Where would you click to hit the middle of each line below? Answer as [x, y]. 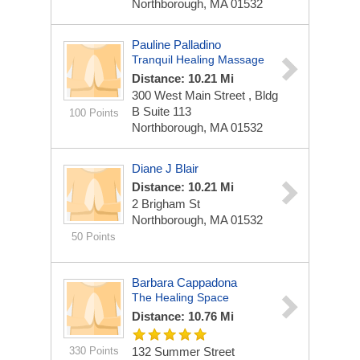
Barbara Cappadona [184, 282]
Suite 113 [167, 111]
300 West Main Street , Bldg [205, 95]
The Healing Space [180, 297]
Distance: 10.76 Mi [183, 316]
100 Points [94, 113]
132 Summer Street [183, 352]
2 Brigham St [166, 204]
